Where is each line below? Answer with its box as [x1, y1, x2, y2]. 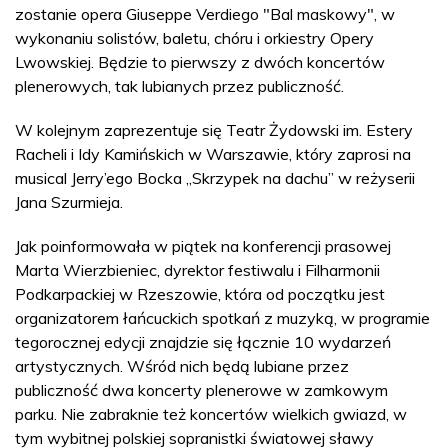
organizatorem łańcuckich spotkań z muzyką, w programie [15, 308, 430, 328]
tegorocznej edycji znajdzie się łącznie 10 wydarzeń [15, 332, 391, 352]
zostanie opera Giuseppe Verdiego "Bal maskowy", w [15, 4, 395, 24]
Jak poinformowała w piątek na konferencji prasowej [15, 236, 391, 256]
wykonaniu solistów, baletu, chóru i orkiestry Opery [15, 28, 374, 48]
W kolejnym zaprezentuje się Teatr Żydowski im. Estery [15, 120, 413, 140]
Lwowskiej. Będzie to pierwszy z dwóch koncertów [15, 52, 385, 72]
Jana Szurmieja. [15, 192, 123, 212]
